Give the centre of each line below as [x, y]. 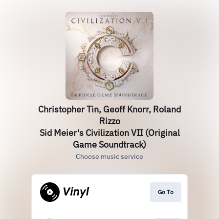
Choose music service [109, 156]
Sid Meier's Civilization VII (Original [109, 133]
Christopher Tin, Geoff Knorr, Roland [109, 109]
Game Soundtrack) [109, 144]
